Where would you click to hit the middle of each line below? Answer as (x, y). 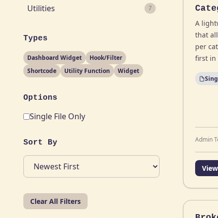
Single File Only (57, 116)
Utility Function (87, 71)
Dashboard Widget (54, 58)
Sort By (40, 143)
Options (40, 98)
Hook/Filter (106, 58)
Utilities (41, 8)
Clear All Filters (55, 201)
